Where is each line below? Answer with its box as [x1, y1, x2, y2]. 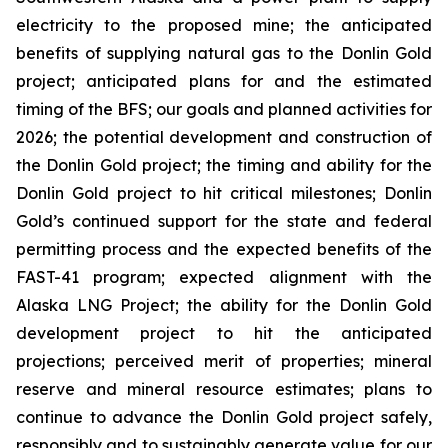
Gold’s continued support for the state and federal [16, 211, 432, 231]
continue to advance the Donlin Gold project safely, [16, 407, 432, 427]
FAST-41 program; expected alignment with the [16, 267, 432, 287]
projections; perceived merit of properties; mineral [16, 351, 432, 371]
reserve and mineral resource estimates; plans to [16, 379, 432, 399]
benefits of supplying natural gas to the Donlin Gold [16, 43, 432, 63]
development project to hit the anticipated [16, 323, 432, 343]
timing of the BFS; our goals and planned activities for [16, 99, 432, 119]
